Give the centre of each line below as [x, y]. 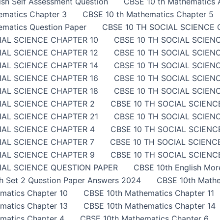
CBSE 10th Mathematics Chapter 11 [149, 193]
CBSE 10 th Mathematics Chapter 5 [148, 14]
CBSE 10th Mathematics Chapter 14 [150, 206]
